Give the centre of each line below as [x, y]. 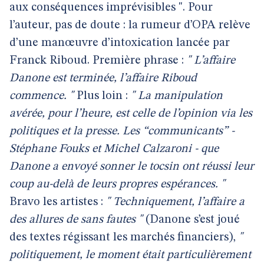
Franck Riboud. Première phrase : [98, 61]
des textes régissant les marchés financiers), [124, 237]
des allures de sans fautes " [76, 220]
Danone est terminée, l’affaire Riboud [103, 78]
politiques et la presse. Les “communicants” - [122, 131]
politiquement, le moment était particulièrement [130, 255]
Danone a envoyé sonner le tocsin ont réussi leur [132, 167]
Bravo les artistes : [58, 202]
